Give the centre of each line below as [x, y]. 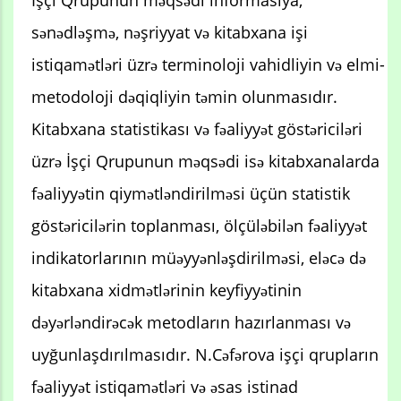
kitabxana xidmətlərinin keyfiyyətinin [166, 290]
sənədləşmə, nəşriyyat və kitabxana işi [170, 32]
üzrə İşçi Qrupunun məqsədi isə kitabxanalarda [205, 161]
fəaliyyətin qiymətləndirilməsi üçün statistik [191, 193]
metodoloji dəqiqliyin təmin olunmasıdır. [184, 96]
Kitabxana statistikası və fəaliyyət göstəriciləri [197, 128]
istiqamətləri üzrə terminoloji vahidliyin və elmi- [208, 64]
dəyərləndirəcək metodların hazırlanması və [191, 322]
